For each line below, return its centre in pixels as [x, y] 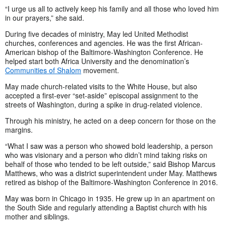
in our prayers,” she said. [45, 17]
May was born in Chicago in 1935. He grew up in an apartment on [110, 198]
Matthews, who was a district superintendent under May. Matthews [111, 173]
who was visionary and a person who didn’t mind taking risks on [106, 155]
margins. [19, 129]
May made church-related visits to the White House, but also [101, 86]
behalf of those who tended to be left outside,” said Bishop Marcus [110, 164]
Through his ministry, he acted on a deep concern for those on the [110, 120]
